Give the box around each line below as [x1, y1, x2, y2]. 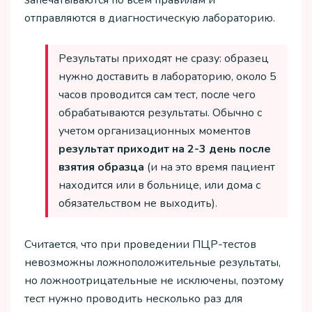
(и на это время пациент [144, 159, 275, 175]
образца [97, 159, 144, 175]
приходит [117, 141, 169, 157]
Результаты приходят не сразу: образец [58, 51, 269, 67]
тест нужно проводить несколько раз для [24, 290, 242, 306]
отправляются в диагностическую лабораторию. [24, 10, 275, 26]
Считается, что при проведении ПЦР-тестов [24, 236, 256, 252]
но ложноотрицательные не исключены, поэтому [24, 272, 283, 288]
